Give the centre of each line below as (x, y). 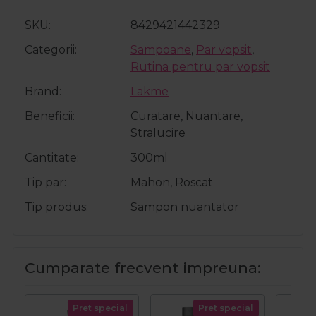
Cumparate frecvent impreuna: (143, 267)
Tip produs (55, 207)
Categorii (50, 49)
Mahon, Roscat (172, 182)
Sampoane (161, 49)
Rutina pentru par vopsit (200, 66)
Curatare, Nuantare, (187, 116)
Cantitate (51, 157)
